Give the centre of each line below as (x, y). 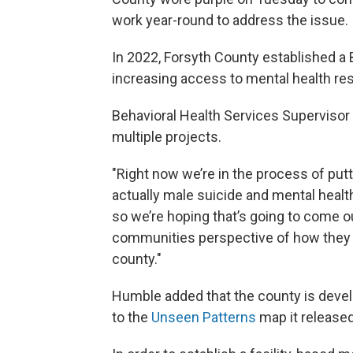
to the (132, 318)
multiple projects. (168, 137)
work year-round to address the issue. (232, 20)
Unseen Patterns (204, 318)
